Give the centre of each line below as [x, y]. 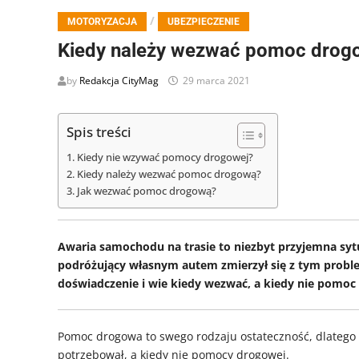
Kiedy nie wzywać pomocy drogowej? [165, 158]
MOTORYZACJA [102, 22]
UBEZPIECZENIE [204, 22]
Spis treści [99, 132]
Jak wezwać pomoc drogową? [146, 192]
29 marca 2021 [216, 81]
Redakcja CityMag [119, 81]
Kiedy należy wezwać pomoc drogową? [169, 175]
